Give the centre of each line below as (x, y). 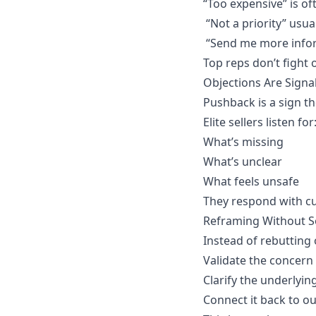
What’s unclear (243, 162)
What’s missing (243, 142)
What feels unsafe (251, 182)
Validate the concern (258, 261)
